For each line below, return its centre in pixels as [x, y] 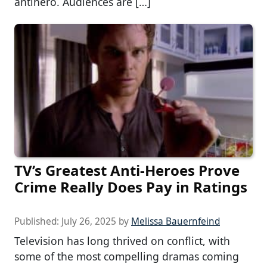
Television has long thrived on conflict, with [122, 241]
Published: [38, 222]
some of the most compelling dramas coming [127, 257]
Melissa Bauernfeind [176, 222]
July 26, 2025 [89, 222]
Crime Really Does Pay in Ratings [131, 187]
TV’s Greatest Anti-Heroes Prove [127, 170]
